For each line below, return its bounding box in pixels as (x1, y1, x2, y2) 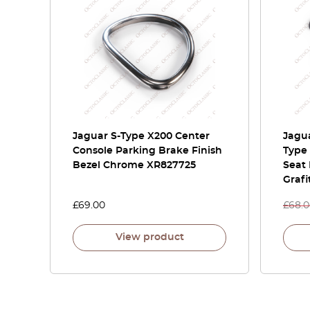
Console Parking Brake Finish (73, 146, 222, 156)
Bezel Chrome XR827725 (73, 161, 196, 170)
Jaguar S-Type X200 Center (73, 131, 210, 141)
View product (115, 232, 184, 242)
